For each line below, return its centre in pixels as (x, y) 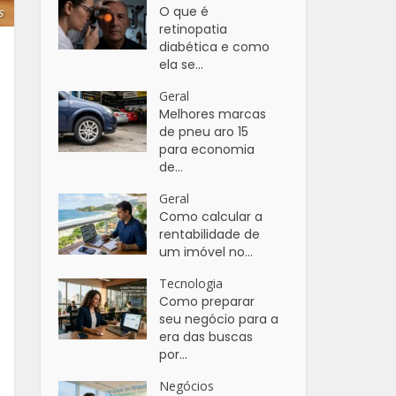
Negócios (187, 386)
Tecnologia (191, 283)
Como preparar (207, 301)
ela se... (182, 65)
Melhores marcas (213, 114)
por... (174, 354)
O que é (184, 11)
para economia (207, 149)
